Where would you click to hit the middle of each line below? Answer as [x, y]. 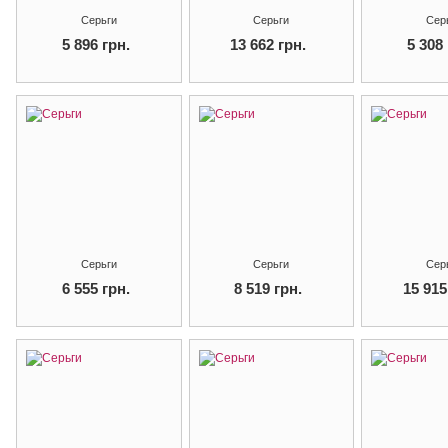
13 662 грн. [268, 44]
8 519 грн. [268, 288]
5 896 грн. [95, 44]
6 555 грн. [95, 288]
